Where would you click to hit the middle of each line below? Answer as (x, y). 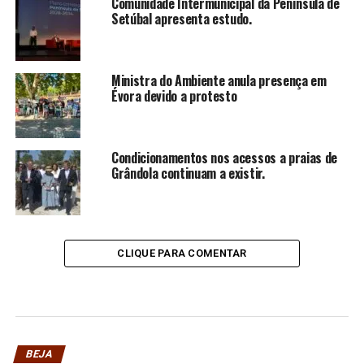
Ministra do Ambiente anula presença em (219, 80)
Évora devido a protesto (174, 95)
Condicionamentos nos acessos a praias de (224, 157)
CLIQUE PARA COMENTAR (182, 253)
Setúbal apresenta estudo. (181, 18)
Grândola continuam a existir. (188, 173)
